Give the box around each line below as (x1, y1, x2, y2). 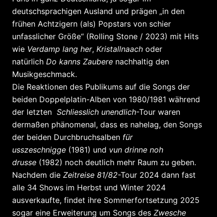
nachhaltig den (113, 56, 169, 66)
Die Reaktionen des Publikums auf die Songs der (12, 81, 190, 92)
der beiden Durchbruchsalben (12, 132, 123, 142)
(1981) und (66, 144, 109, 155)
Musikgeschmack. (12, 69, 77, 79)
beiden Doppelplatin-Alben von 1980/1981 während (12, 94, 200, 104)
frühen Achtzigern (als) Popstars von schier (12, 18, 171, 29)
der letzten (12, 107, 57, 117)
